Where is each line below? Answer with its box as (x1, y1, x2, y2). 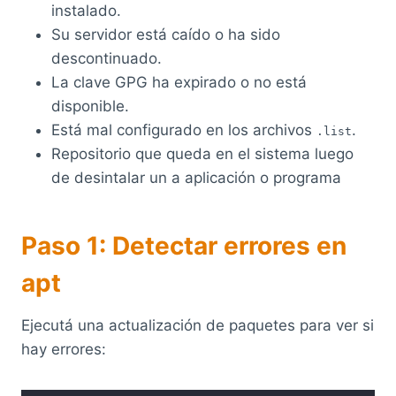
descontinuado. (51, 49, 162, 67)
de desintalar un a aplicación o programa (51, 168, 341, 187)
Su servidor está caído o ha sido (51, 25, 280, 43)
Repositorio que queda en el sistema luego (51, 144, 354, 163)
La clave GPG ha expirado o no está (51, 72, 307, 91)
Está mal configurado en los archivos (51, 120, 316, 139)
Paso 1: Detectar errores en (21, 230, 346, 261)
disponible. (51, 96, 129, 115)
